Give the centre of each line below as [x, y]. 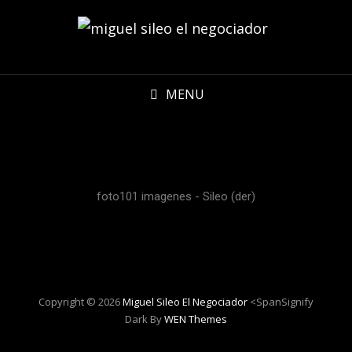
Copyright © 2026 [81, 302]
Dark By [145, 319]
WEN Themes [196, 319]
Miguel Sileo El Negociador [185, 302]
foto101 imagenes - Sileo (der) [176, 196]
